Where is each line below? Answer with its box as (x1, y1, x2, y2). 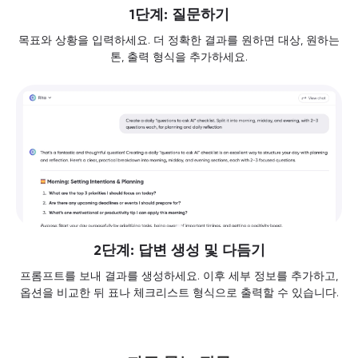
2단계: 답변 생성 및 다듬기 (93, 241, 265, 259)
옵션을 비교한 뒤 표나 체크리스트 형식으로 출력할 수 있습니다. (19, 285, 339, 299)
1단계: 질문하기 (129, 5, 229, 23)
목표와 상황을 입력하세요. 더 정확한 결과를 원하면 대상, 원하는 (18, 33, 340, 46)
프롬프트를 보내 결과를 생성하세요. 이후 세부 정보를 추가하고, (20, 268, 338, 282)
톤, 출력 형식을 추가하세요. (110, 50, 248, 63)
